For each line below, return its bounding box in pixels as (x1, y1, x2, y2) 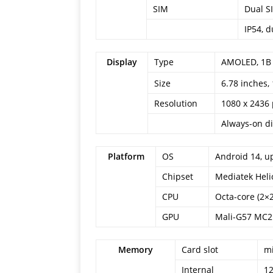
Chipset (162, 171, 193, 182)
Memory (118, 244, 153, 255)
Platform (107, 151, 144, 162)
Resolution (154, 97, 197, 109)
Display (107, 56, 137, 68)
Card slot (182, 244, 218, 255)
